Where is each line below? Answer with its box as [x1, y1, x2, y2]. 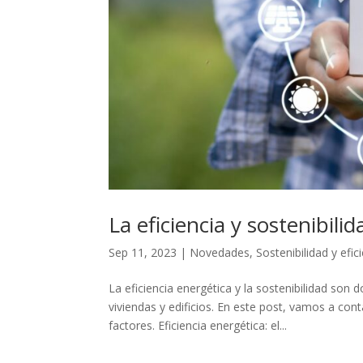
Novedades [190, 244, 250, 260]
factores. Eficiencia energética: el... [109, 317, 288, 333]
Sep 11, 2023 [109, 244, 177, 260]
